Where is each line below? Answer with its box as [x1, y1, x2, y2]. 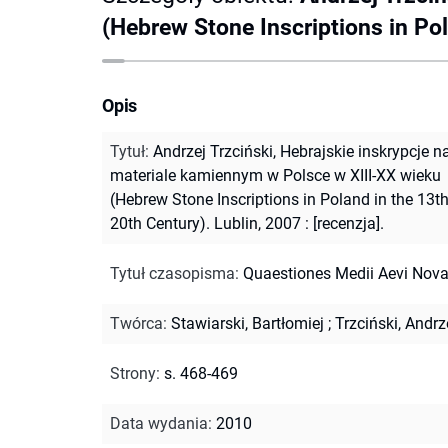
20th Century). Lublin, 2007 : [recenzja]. [110, 213, 384, 233]
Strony [110, 363, 156, 383]
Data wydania [110, 413, 208, 433]
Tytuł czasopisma [110, 263, 235, 283]
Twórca [110, 313, 163, 333]
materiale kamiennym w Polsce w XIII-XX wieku [110, 165, 441, 185]
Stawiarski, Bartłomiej [171, 313, 324, 333]
